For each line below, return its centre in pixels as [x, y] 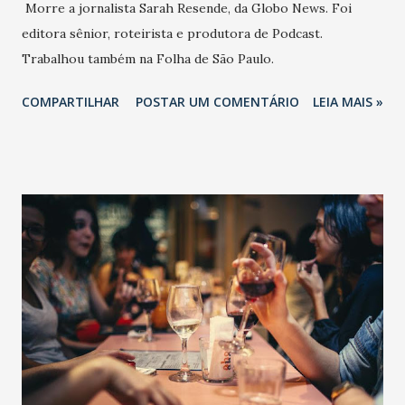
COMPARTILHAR [71, 101]
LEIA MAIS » [348, 101]
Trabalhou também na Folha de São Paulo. [148, 58]
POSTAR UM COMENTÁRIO [217, 101]
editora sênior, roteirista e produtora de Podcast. [172, 33]
